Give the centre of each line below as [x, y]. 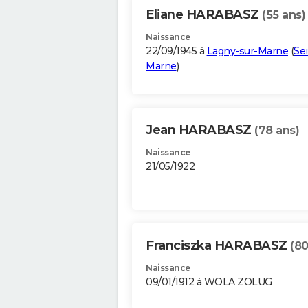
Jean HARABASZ [200, 130]
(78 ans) [277, 131]
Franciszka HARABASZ [218, 246]
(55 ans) [284, 15]
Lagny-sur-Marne [247, 51]
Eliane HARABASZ [204, 15]
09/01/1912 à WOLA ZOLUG [209, 282]
